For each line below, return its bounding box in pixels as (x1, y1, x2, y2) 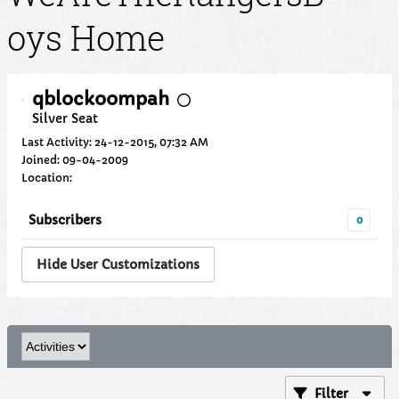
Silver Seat (32, 110, 98, 126)
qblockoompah (32, 88, 169, 110)
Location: (21, 171, 72, 184)
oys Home (7, 15, 165, 60)
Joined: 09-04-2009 (21, 153, 128, 167)
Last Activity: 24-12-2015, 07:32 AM (21, 135, 208, 149)
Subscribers (28, 212, 102, 228)
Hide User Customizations (37, 256, 199, 273)
